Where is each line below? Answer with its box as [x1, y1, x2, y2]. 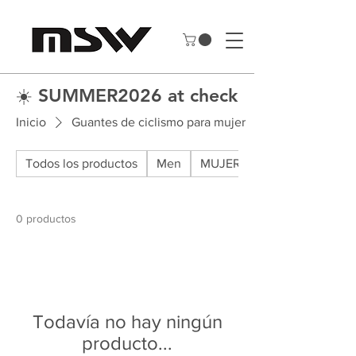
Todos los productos [25, 157, 137, 171]
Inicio [16, 115, 46, 130]
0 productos [16, 212, 76, 226]
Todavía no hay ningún [32, 311, 222, 333]
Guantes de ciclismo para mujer [72, 115, 246, 130]
